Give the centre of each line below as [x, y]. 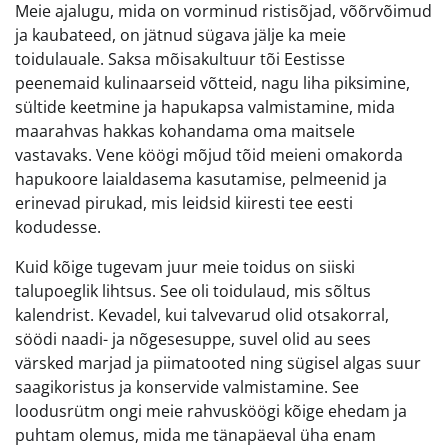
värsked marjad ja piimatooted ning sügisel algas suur [218, 362]
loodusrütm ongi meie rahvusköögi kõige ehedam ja [211, 410]
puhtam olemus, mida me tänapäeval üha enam [195, 434]
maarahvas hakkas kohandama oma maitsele [185, 130]
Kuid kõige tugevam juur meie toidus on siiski [185, 266]
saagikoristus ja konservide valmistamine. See [187, 386]
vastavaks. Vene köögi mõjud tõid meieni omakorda [209, 154]
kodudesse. [58, 226]
